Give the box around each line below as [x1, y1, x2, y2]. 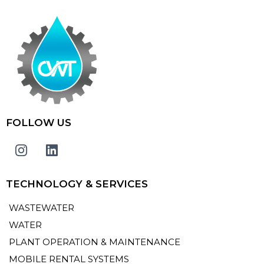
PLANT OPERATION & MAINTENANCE [9, 236, 180, 248]
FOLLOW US [6, 117, 71, 129]
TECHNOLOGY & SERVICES [6, 178, 148, 190]
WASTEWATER [9, 202, 74, 214]
